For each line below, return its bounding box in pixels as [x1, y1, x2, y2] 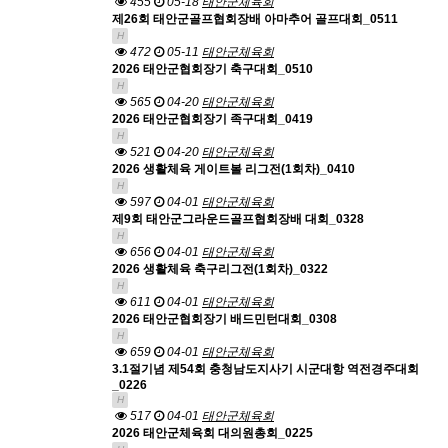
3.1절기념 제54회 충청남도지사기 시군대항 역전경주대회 [112, 362, 419, 376]
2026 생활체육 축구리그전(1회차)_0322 [112, 262, 328, 276]
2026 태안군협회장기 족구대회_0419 [112, 112, 313, 126]
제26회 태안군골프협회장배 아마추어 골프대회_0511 [112, 12, 398, 26]
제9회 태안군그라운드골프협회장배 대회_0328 [112, 212, 364, 226]
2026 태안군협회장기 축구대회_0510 [112, 62, 313, 76]
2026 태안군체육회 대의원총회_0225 [112, 426, 313, 440]
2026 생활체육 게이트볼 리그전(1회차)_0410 [112, 162, 355, 176]
